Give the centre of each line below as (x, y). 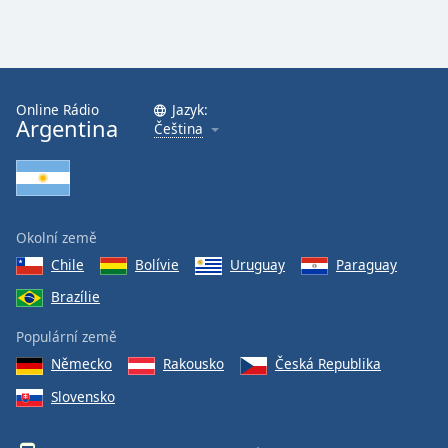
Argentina (67, 128)
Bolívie (157, 264)
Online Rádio (57, 109)
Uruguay (257, 264)
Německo (81, 364)
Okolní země (56, 237)
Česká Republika (328, 364)
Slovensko (83, 396)
